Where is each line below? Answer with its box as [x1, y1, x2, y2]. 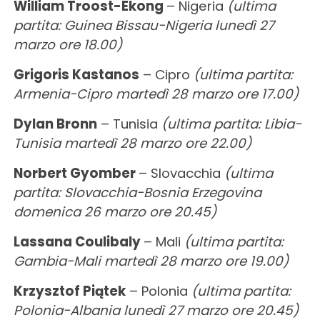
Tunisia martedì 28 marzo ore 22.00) [13, 134, 251, 152]
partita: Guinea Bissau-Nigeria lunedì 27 [13, 16, 274, 34]
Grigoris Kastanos [13, 65, 139, 84]
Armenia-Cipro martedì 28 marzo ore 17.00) [13, 84, 299, 103]
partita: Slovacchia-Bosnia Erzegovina [13, 183, 261, 201]
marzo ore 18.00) [13, 35, 122, 54]
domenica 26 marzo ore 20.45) [13, 202, 216, 221]
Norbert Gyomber [13, 164, 139, 182]
